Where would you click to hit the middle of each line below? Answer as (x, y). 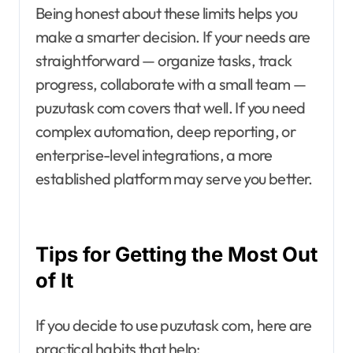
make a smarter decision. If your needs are (173, 37)
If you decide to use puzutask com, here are (174, 325)
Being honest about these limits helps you (167, 13)
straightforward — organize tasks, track (164, 61)
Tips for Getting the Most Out (176, 255)
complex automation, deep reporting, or (166, 132)
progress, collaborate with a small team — (171, 84)
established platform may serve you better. (174, 179)
